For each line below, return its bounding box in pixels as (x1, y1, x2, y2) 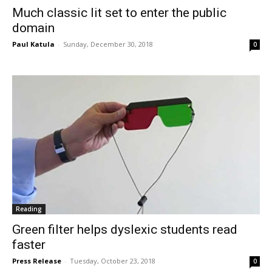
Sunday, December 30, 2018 (63, 39, 153, 49)
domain (12, 21, 55, 36)
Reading (16, 204, 42, 213)
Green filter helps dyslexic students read (12, 222, 237, 237)
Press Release (12, 256, 61, 265)
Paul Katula (12, 39, 55, 49)
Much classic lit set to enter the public (12, 5, 226, 21)
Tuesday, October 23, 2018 (70, 256, 155, 265)
